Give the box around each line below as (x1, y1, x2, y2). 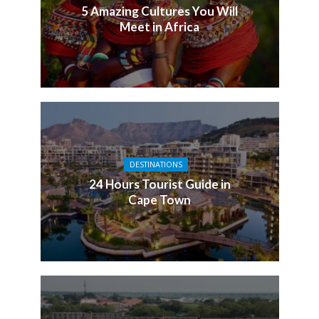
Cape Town (128, 192, 191, 207)
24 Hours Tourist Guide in (88, 176, 231, 192)
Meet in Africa (120, 19, 199, 34)
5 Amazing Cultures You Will (81, 3, 238, 19)
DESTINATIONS (130, 159, 182, 169)
